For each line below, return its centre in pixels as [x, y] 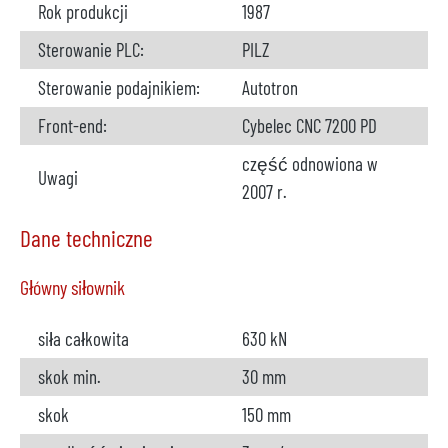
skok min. [69, 376]
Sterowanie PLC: [91, 49]
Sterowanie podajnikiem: [119, 87]
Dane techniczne [86, 238]
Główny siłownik [72, 287]
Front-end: [72, 125]
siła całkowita [83, 338]
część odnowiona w [310, 163]
